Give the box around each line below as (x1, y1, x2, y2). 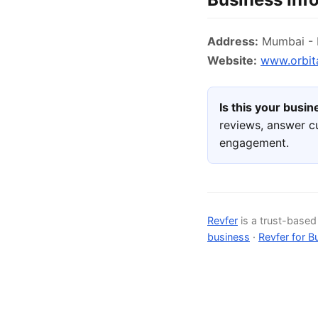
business (207, 230, 250, 243)
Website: (207, 53, 257, 68)
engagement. (219, 136, 289, 150)
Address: (207, 34, 258, 49)
